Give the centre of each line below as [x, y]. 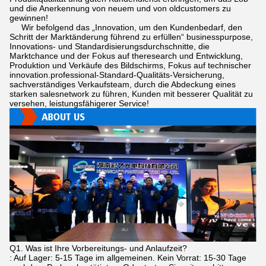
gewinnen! [29, 18]
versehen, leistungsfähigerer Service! [79, 103]
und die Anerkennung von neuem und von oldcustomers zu [120, 8]
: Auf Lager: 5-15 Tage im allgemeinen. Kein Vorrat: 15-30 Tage [128, 257]
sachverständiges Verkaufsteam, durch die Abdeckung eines [123, 84]
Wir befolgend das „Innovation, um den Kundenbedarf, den [126, 27]
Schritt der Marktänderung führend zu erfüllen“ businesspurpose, [131, 37]
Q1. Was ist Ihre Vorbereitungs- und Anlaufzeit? [98, 248]
